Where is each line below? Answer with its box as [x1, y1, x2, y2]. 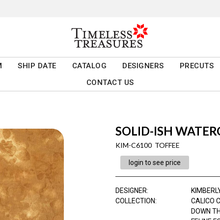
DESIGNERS [122, 61, 164, 71]
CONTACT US [86, 78, 134, 87]
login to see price [128, 159, 181, 167]
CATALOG [72, 61, 107, 71]
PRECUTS [179, 61, 214, 71]
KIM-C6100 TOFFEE [115, 141, 180, 150]
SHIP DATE [18, 61, 56, 71]
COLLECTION [115, 197, 155, 205]
